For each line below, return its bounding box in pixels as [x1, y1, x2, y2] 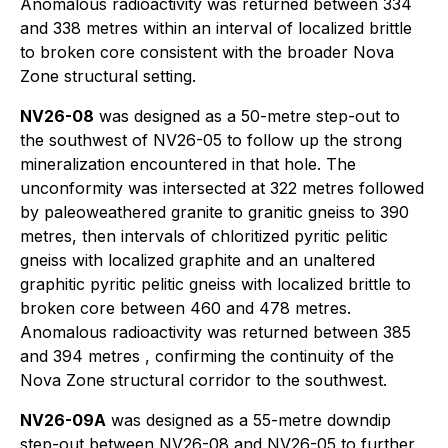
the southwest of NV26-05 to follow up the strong [20, 130, 402, 150]
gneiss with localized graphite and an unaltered [20, 250, 375, 270]
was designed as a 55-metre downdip [106, 410, 391, 430]
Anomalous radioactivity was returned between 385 [20, 322, 411, 342]
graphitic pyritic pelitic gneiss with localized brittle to [20, 274, 411, 294]
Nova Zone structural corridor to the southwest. [20, 370, 387, 390]
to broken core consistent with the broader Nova [20, 42, 394, 62]
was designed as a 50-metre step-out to [94, 106, 400, 126]
